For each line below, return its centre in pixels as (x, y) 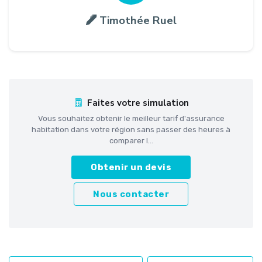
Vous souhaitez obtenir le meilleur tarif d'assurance (131, 118)
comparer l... (131, 140)
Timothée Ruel (138, 20)
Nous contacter (131, 194)
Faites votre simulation (138, 103)
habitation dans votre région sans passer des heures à (131, 129)
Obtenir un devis (131, 167)
